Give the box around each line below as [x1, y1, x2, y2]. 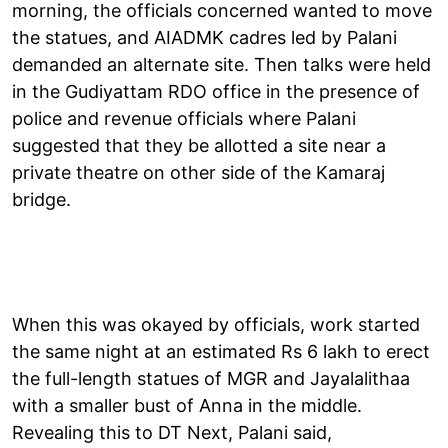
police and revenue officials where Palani [12, 107, 356, 129]
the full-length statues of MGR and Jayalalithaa [12, 367, 410, 389]
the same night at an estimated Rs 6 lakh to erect [12, 340, 430, 362]
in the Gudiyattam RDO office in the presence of [12, 80, 420, 102]
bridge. [12, 188, 71, 210]
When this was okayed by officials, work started [12, 313, 420, 335]
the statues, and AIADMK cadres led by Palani [12, 26, 397, 48]
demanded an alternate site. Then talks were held [12, 53, 431, 75]
